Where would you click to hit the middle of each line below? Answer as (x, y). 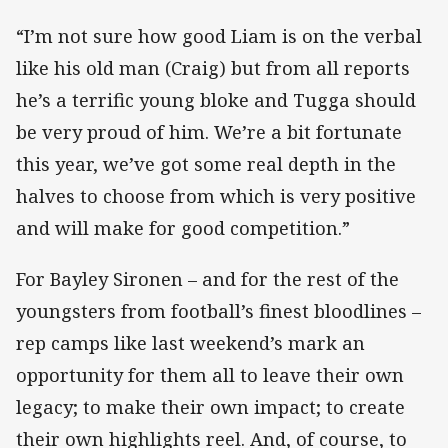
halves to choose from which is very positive (216, 196)
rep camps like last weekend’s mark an (190, 342)
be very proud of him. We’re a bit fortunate (209, 132)
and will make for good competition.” (183, 228)
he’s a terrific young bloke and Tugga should (216, 100)
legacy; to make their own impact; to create (210, 406)
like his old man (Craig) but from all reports (213, 68)
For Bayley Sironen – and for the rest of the (207, 278)
